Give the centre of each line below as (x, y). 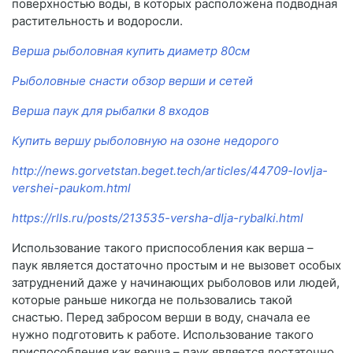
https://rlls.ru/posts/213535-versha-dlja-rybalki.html (158, 218)
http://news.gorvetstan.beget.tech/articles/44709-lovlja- (170, 171)
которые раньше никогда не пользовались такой (152, 300)
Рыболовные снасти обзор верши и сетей (132, 81)
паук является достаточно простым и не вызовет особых (176, 266)
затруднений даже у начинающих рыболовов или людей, (176, 283)
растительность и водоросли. (97, 21)
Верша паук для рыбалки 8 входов (110, 111)
